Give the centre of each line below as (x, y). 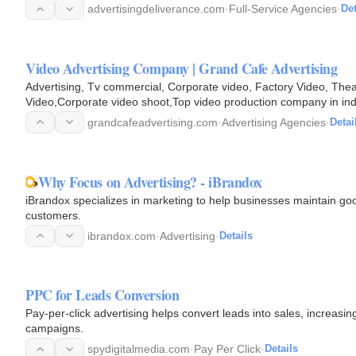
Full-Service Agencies (283, 9)
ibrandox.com (122, 236)
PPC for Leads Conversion (103, 295)
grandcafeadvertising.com (153, 122)
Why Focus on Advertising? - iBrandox (150, 182)
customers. (53, 215)
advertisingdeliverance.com (156, 9)
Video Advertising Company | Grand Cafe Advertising (182, 68)
